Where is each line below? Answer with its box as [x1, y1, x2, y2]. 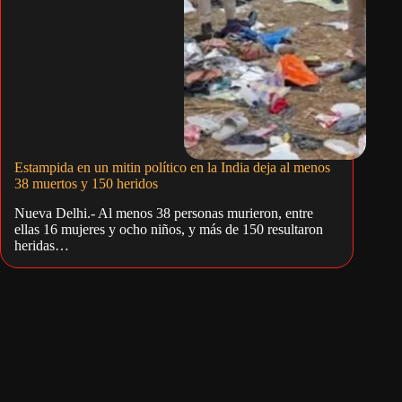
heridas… [14, 237, 69, 253]
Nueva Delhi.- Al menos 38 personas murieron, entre [14, 205, 313, 221]
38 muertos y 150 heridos [14, 175, 158, 191]
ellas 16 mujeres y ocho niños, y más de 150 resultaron [14, 221, 323, 237]
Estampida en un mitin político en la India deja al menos [14, 159, 330, 175]
